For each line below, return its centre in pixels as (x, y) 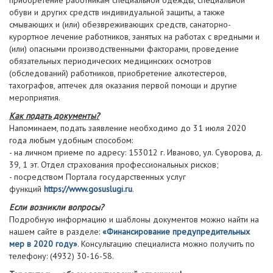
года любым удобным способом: (71, 140)
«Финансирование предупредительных (176, 232)
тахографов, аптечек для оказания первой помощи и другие (123, 85)
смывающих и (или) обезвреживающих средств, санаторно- (120, 24)
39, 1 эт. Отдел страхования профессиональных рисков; (114, 165)
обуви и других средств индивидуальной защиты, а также (117, 12)
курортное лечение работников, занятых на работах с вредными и (134, 37)
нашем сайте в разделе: (56, 232)
